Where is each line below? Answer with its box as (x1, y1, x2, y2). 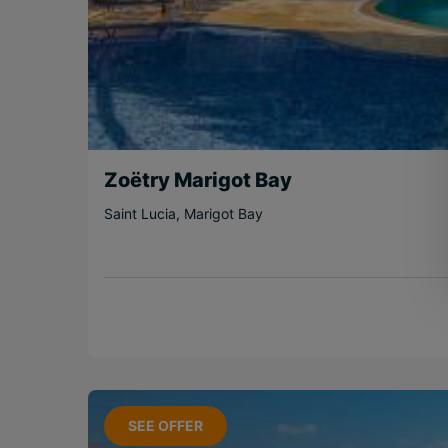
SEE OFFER (128, 416, 203, 434)
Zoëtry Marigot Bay (104, 167, 292, 192)
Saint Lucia (104, 204, 176, 222)
